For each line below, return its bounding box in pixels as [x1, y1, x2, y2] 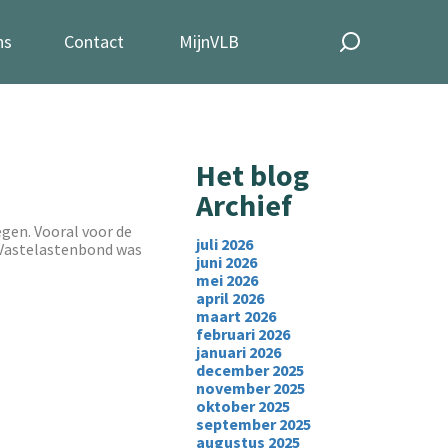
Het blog [195, 156, 309, 194]
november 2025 [195, 378, 305, 398]
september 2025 [195, 414, 311, 434]
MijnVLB [179, 30, 239, 53]
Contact [64, 30, 124, 53]
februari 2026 [195, 324, 290, 344]
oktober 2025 [195, 396, 290, 416]
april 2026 [195, 288, 264, 308]
